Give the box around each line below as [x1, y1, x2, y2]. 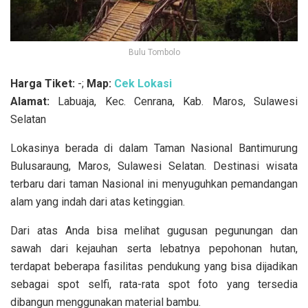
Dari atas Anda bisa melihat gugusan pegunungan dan [10, 224, 298, 238]
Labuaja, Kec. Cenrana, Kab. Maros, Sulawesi [49, 95, 298, 109]
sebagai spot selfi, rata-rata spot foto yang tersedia [10, 278, 298, 291]
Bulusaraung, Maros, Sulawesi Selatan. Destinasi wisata [10, 159, 298, 173]
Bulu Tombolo [128, 47, 180, 58]
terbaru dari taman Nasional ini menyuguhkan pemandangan [10, 177, 298, 191]
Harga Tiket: [10, 77, 78, 91]
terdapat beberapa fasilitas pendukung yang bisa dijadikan [10, 260, 298, 274]
